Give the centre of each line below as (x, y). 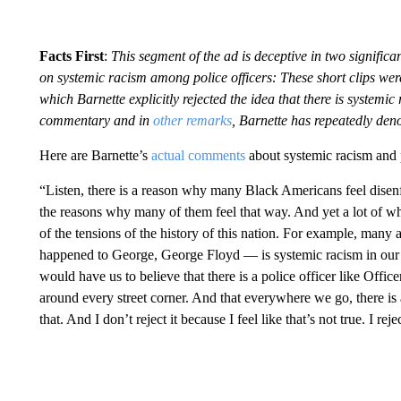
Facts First (71, 55)
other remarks (192, 120)
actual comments (198, 155)
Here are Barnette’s (95, 155)
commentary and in (96, 120)
